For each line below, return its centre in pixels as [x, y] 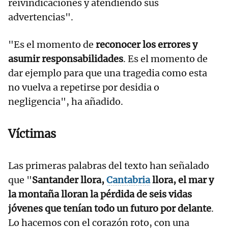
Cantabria [128, 180]
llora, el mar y [182, 180]
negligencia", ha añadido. [66, 102]
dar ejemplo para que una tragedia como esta [108, 73]
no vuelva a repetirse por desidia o [84, 88]
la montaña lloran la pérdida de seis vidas [100, 194]
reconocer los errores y [147, 45]
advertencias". [41, 17]
